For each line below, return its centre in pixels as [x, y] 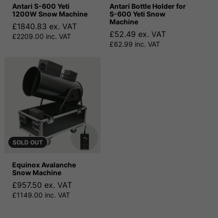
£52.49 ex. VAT [138, 34]
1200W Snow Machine [50, 14]
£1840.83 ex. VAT [45, 27]
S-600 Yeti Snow [137, 14]
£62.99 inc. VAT [135, 44]
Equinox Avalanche [44, 165]
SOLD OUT [28, 143]
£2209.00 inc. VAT [42, 36]
